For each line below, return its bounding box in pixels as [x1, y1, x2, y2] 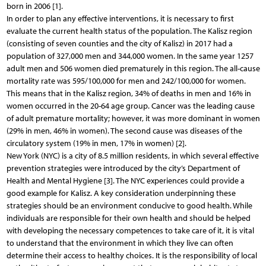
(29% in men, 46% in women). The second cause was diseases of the [6, 125, 242, 136]
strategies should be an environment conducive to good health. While [6, 200, 252, 211]
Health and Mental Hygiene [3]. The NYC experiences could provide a [6, 175, 245, 186]
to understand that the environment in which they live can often [6, 237, 233, 248]
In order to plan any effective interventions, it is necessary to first [6, 13, 234, 24]
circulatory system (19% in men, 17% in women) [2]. [6, 138, 186, 148]
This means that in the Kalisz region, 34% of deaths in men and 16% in [6, 88, 251, 99]
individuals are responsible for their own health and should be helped [6, 213, 251, 223]
